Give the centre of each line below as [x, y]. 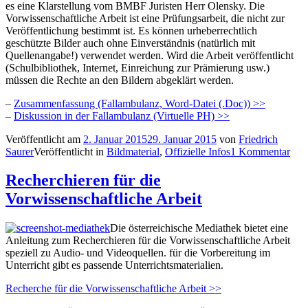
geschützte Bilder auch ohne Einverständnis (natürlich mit [130, 43]
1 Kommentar [260, 151]
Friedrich [258, 139]
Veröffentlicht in [70, 151]
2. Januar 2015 [115, 139]
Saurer [20, 151]
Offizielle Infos [198, 151]
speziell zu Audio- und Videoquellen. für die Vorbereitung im [138, 253]
